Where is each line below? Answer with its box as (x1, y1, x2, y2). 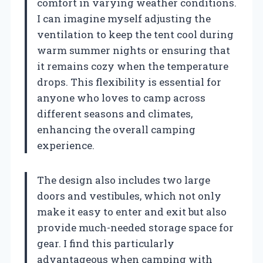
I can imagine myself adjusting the (37, 12, 211, 26)
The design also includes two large (37, 173, 210, 187)
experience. (37, 139, 95, 153)
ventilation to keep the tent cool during (37, 28, 234, 42)
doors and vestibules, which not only (37, 189, 221, 203)
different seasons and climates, (37, 107, 193, 121)
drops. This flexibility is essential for (37, 75, 221, 89)
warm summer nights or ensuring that (37, 43, 230, 58)
